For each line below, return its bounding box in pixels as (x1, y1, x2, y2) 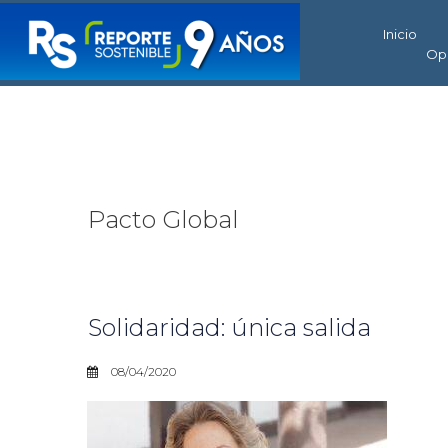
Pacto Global (88, 205, 239, 234)
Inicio (383, 26, 417, 42)
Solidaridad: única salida (88, 313, 371, 342)
